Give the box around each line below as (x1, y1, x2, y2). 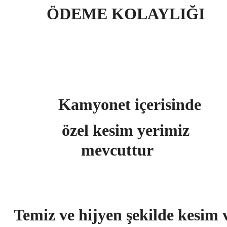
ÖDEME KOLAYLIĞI (46, 5, 205, 23)
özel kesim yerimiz (37, 121, 214, 139)
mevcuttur (77, 141, 174, 159)
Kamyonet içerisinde (50, 95, 201, 113)
